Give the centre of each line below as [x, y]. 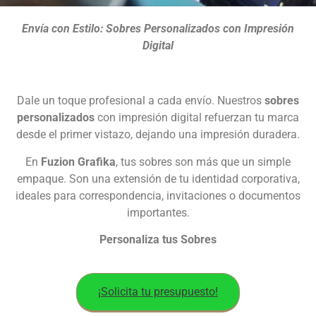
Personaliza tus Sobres [158, 240]
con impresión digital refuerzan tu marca [197, 118]
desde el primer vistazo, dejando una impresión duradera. [158, 135]
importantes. [158, 212]
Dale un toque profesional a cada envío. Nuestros [141, 101]
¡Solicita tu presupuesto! [158, 291]
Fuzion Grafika [78, 162]
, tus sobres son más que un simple [203, 162]
